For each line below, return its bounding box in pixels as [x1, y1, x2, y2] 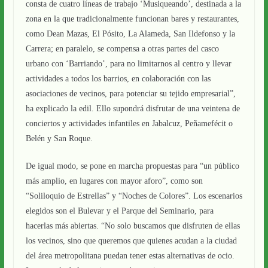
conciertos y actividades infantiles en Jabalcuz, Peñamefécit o [25, 119, 233, 128]
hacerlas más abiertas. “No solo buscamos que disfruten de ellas [25, 221, 240, 230]
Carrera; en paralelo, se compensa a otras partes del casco [25, 44, 219, 53]
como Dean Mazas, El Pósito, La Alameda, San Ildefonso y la [25, 29, 235, 38]
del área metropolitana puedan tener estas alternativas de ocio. [25, 251, 234, 260]
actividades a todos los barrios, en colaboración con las [25, 74, 211, 83]
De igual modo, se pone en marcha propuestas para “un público [25, 162, 239, 170]
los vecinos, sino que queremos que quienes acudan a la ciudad [25, 236, 237, 245]
